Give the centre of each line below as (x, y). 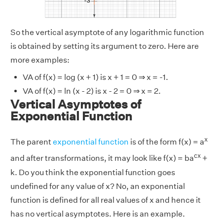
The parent (32, 142)
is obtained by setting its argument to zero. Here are (105, 46)
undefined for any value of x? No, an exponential (98, 186)
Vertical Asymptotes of (76, 104)
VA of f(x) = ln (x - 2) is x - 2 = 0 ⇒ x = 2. (92, 91)
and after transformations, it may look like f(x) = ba (102, 158)
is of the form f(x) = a (166, 142)
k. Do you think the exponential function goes (93, 172)
